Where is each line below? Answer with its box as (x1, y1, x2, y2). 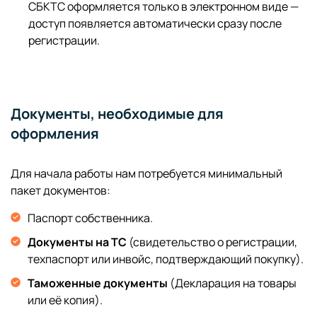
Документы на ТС (28, 234, 127, 250)
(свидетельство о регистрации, (127, 234, 297, 250)
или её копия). (28, 292, 103, 309)
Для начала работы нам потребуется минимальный (11, 166, 282, 182)
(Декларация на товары (168, 275, 296, 292)
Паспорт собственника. (28, 210, 153, 226)
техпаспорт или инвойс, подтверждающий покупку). (28, 251, 304, 267)
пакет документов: (11, 183, 110, 199)
